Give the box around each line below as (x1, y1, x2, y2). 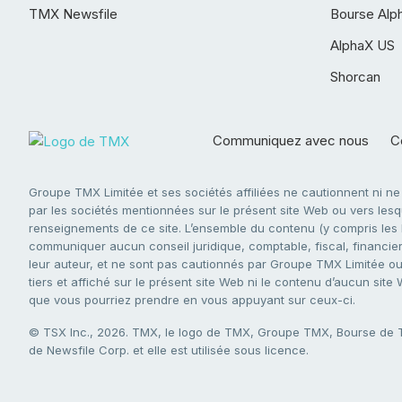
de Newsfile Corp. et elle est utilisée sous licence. (29, 343, 309, 357)
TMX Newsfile (29, 5, 118, 22)
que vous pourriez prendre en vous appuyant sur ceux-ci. (29, 293, 355, 307)
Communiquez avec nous (213, 132, 369, 149)
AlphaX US (330, 37, 395, 54)
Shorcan (330, 68, 380, 85)
